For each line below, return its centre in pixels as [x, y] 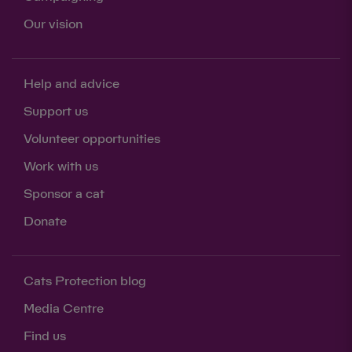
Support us [56, 111]
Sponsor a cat [64, 194]
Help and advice [71, 84]
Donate [45, 221]
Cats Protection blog [85, 281]
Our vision [53, 24]
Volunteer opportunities [92, 139]
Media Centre [64, 308]
